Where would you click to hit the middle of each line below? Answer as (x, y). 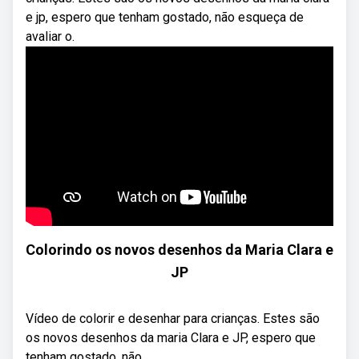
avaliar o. (50, 36)
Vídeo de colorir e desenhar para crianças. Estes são (173, 319)
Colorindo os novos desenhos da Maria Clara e (179, 250)
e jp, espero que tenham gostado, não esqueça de (165, 17)
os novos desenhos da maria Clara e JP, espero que (171, 338)
